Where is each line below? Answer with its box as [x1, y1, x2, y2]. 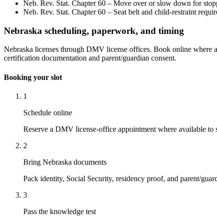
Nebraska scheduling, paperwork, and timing [4, 25, 184, 36]
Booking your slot [4, 73, 62, 81]
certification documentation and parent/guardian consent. [4, 54, 176, 62]
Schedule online [23, 108, 72, 117]
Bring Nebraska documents [23, 157, 107, 166]
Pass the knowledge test [23, 207, 96, 216]
